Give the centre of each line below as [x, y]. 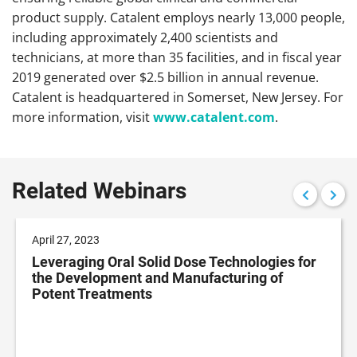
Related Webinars [99, 191]
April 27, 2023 [66, 240]
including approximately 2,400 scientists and [145, 37]
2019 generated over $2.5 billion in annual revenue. [165, 77]
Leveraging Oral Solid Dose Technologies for [174, 262]
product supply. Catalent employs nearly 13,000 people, [178, 17]
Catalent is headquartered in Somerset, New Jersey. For [178, 97]
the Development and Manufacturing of [157, 278]
